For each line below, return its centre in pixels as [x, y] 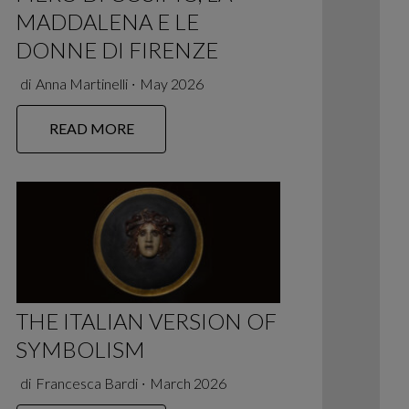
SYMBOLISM [81, 349]
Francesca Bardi [86, 383]
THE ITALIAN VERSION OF [147, 320]
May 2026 [171, 83]
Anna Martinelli [81, 83]
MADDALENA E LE [108, 21]
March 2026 [188, 383]
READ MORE [91, 129]
